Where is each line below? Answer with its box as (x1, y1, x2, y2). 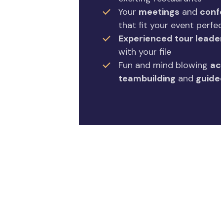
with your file (118, 46, 171, 58)
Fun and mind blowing (118, 59, 210, 71)
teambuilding (118, 73, 176, 84)
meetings (139, 6, 180, 18)
